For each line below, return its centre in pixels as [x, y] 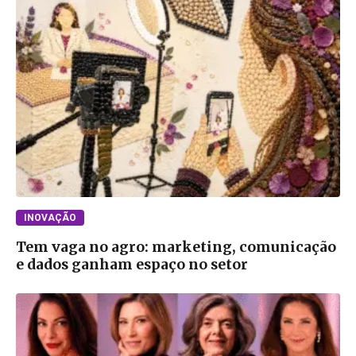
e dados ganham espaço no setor [132, 265]
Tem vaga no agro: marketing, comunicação [176, 248]
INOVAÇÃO [50, 218]
